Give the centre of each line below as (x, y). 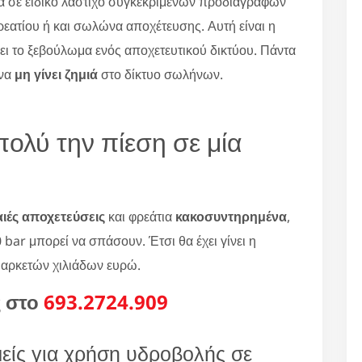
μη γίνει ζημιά (56, 74)
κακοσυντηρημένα (231, 216)
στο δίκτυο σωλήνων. (160, 74)
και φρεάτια (140, 216)
